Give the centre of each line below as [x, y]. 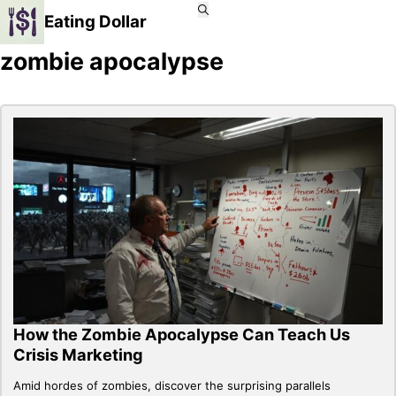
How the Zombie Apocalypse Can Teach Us [182, 334]
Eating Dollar [95, 22]
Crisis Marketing [79, 354]
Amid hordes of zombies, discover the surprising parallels [172, 385]
